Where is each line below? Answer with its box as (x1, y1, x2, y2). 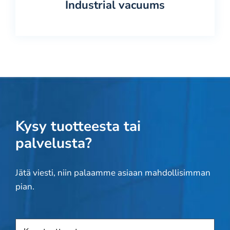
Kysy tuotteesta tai (15, 117, 141, 136)
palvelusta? (15, 133, 92, 153)
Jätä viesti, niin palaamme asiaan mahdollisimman (15, 167, 210, 179)
